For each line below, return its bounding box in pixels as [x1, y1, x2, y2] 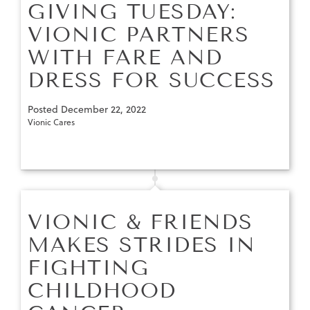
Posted [28, 102, 61, 117]
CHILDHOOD [28, 278, 176, 304]
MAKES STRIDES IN [28, 232, 255, 258]
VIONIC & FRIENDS [28, 210, 253, 235]
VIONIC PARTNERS [28, 22, 250, 48]
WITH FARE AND [28, 45, 223, 71]
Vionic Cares [28, 116, 75, 129]
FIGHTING [28, 255, 149, 281]
